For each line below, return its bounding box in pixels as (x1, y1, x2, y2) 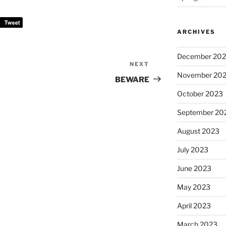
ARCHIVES (177, 28, 215, 36)
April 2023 (177, 201, 211, 210)
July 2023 (177, 145, 208, 154)
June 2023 (177, 164, 211, 173)
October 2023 (177, 89, 223, 98)
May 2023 (177, 183, 210, 192)
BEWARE (115, 75, 150, 84)
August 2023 (177, 127, 219, 136)
